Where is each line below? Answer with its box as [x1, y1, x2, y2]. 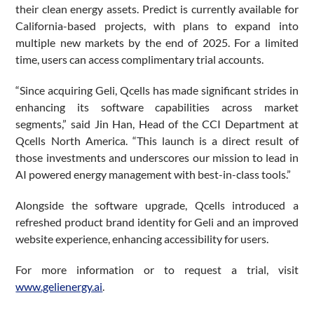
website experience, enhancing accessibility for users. [15, 232, 269, 246]
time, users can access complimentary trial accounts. [15, 53, 264, 67]
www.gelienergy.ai [15, 280, 103, 294]
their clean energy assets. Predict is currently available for [15, 2, 299, 16]
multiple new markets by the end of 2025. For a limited [15, 36, 299, 50]
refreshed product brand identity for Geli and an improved [15, 215, 299, 229]
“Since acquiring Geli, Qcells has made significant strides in [15, 83, 299, 97]
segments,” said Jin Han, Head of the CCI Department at [15, 117, 299, 131]
